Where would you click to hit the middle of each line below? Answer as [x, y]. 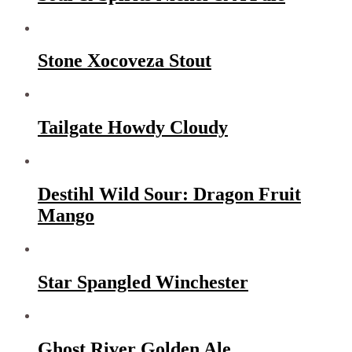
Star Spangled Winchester [143, 282]
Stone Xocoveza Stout [125, 61]
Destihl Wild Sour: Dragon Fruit [169, 194]
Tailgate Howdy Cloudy [133, 128]
